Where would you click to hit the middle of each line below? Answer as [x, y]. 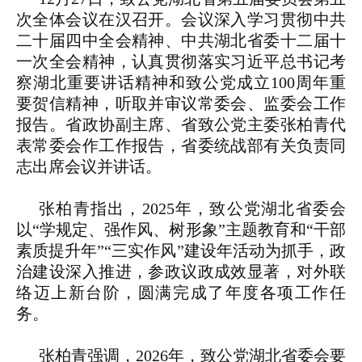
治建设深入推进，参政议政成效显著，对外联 [181, 272]
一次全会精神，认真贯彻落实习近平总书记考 [181, 62]
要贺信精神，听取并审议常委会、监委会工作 [181, 104]
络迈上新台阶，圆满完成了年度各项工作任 [181, 293]
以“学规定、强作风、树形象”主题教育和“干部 [181, 230]
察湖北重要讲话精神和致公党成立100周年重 [181, 83]
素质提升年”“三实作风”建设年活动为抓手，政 [181, 251]
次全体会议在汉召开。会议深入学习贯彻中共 [181, 20]
